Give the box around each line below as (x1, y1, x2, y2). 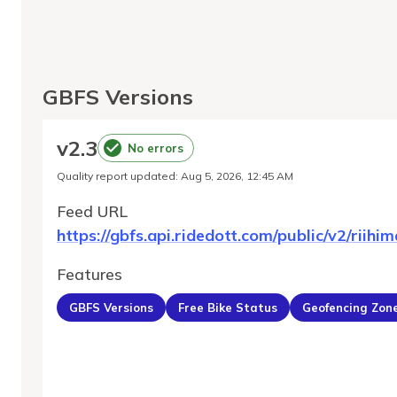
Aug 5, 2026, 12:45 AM (181, 169, 293, 183)
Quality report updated (57, 169, 175, 183)
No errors (128, 140, 183, 155)
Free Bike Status (178, 300, 277, 315)
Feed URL (57, 201, 128, 221)
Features (57, 264, 122, 284)
